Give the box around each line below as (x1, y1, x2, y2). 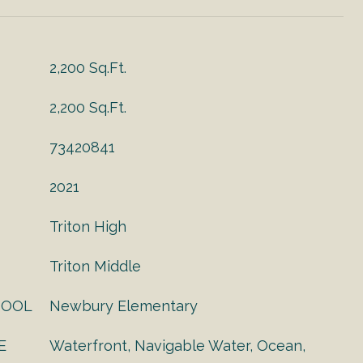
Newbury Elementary (49, 297, 198, 314)
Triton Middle (49, 258, 141, 275)
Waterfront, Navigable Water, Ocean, (49, 337, 305, 354)
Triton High (49, 218, 126, 235)
